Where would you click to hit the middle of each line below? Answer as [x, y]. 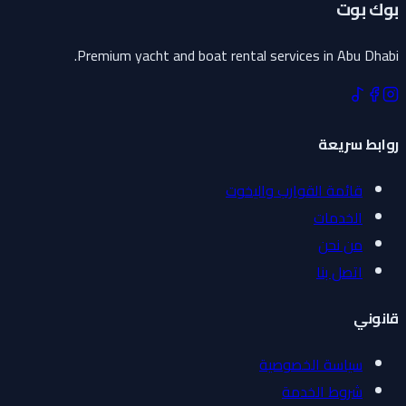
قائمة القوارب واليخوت [301, 190]
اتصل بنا [347, 271]
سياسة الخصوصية [318, 365]
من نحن [348, 244]
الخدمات [345, 217]
